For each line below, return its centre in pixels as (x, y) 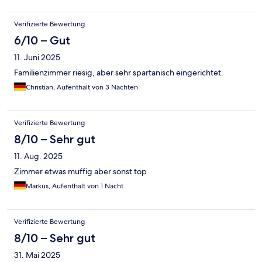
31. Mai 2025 (37, 255)
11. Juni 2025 (37, 58)
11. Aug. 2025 (38, 156)
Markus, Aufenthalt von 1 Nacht (75, 186)
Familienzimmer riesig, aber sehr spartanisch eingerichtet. (119, 73)
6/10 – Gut (42, 41)
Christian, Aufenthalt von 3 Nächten (82, 87)
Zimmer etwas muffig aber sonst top (80, 172)
